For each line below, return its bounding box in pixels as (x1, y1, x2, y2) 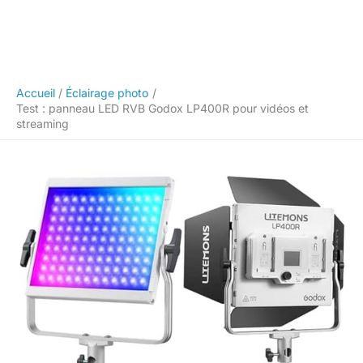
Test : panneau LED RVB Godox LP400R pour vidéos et (16, 100, 309, 115)
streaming (16, 116, 69, 130)
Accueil (16, 85, 55, 100)
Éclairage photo (66, 85, 149, 100)
